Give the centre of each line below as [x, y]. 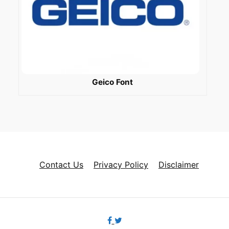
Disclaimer [179, 165]
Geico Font [113, 82]
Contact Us [61, 165]
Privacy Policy [121, 165]
